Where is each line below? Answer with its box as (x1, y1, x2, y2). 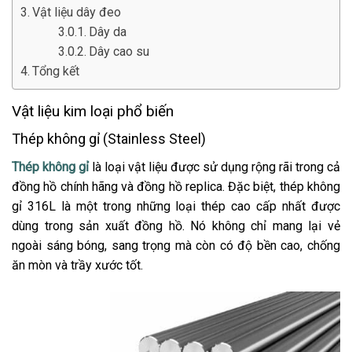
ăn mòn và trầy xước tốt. (12, 258, 143, 273)
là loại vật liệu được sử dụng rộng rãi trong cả (89, 159, 340, 175)
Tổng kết (32, 63, 80, 79)
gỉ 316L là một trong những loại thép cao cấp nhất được (12, 199, 340, 214)
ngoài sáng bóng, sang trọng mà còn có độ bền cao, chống (12, 238, 340, 254)
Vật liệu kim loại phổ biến (12, 101, 174, 120)
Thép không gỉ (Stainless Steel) (12, 130, 206, 148)
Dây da (89, 24, 127, 39)
